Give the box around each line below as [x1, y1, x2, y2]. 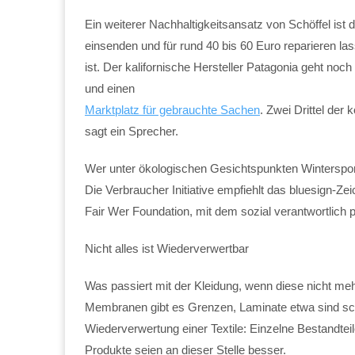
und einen [85, 81, 135, 95]
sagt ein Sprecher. [85, 124, 178, 138]
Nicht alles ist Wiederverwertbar [85, 241, 249, 255]
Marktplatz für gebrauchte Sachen [85, 102, 260, 116]
